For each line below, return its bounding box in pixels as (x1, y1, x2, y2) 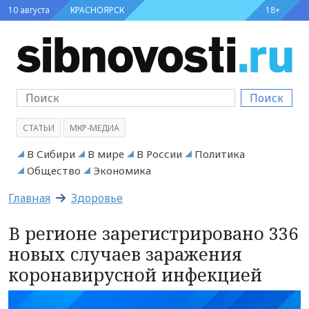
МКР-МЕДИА (70, 121, 119, 134)
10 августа (8, 4, 50, 16)
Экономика (93, 163, 151, 177)
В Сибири (27, 146, 75, 161)
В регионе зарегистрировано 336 (8, 221, 298, 245)
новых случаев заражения (8, 241, 242, 266)
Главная (8, 190, 50, 206)
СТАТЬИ (23, 121, 54, 134)
